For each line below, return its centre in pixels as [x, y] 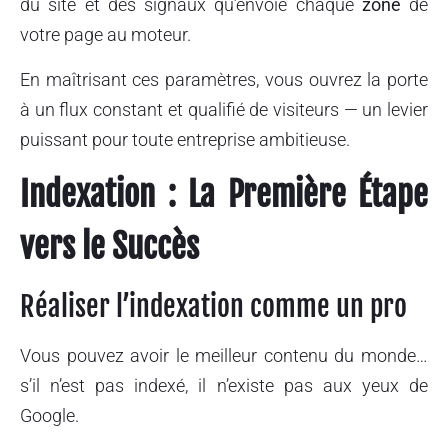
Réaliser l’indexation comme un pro [213, 307]
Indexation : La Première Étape [224, 195]
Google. [49, 416]
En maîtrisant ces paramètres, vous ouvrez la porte [224, 79]
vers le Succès [109, 247]
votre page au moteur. [105, 35]
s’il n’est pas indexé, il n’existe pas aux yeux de [224, 386]
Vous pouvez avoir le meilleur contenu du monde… [224, 356]
